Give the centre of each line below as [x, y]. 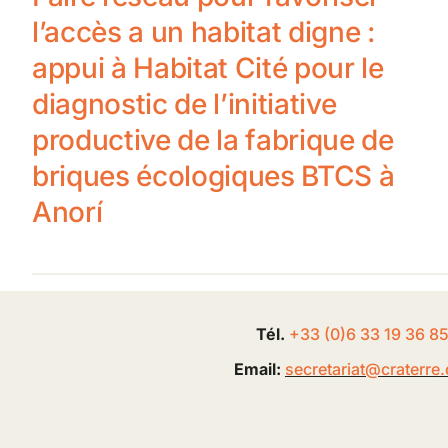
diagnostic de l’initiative [184, 103]
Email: [259, 369]
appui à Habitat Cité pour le [207, 67]
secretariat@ [332, 369]
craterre [410, 369]
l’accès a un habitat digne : [203, 31]
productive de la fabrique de [212, 139]
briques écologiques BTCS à [213, 175]
